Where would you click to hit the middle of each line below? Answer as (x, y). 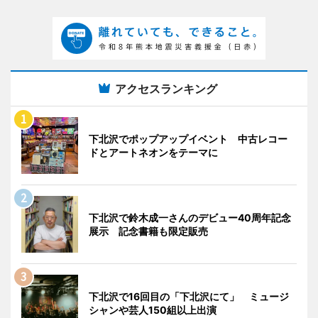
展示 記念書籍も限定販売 (148, 231)
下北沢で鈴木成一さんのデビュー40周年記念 (190, 217)
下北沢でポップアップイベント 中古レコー (188, 138)
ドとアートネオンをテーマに (153, 152)
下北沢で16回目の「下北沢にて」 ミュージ (189, 296)
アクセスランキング (166, 88)
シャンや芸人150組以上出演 (153, 309)
